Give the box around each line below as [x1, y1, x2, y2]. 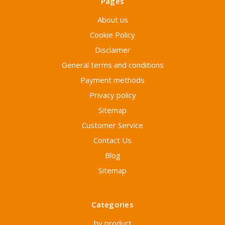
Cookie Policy [90, 30, 135, 40]
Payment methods [80, 75, 145, 85]
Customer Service [82, 120, 143, 131]
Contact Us [93, 135, 132, 146]
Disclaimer [94, 45, 131, 55]
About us [97, 15, 128, 25]
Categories [91, 199, 134, 210]
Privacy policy [89, 90, 136, 100]
